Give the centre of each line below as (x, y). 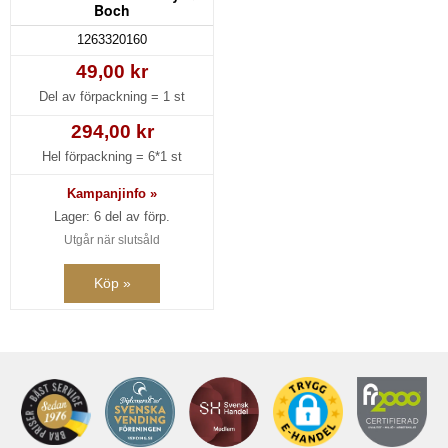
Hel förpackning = (95, 157)
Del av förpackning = (101, 97)
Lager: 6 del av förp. (112, 216)
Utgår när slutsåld (112, 239)
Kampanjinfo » (112, 193)
